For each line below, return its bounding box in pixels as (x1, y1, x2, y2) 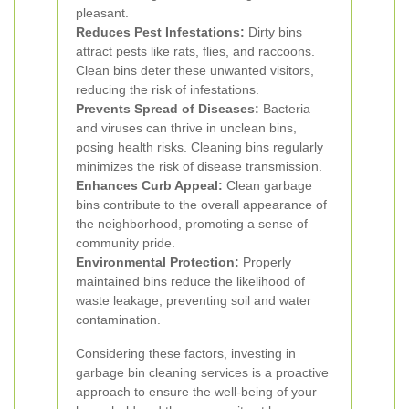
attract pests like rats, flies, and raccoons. (76, 44, 315, 58)
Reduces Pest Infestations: (76, 25, 245, 39)
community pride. (76, 236, 175, 250)
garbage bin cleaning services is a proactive (76, 365, 329, 380)
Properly (239, 255, 291, 269)
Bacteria (259, 101, 310, 116)
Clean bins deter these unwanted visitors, (76, 63, 314, 78)
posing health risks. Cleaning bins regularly (76, 140, 323, 154)
